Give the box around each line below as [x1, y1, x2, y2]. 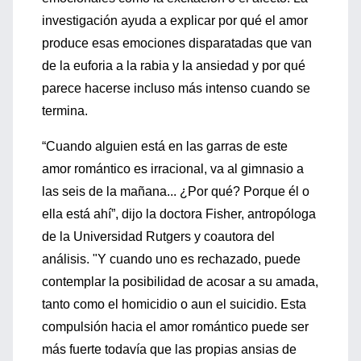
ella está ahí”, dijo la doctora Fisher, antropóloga [42, 207, 316, 221]
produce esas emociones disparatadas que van [42, 36, 312, 50]
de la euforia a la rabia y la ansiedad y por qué [42, 59, 305, 73]
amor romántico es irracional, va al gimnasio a [42, 162, 304, 176]
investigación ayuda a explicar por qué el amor [42, 14, 308, 27]
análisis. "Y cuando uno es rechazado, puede [42, 252, 301, 266]
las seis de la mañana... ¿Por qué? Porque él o [42, 185, 309, 198]
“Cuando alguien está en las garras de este [42, 139, 288, 153]
